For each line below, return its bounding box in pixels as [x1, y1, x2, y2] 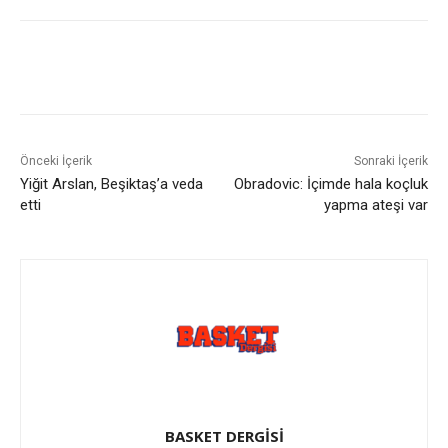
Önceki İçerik [20, 154, 92, 169]
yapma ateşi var [323, 196, 428, 215]
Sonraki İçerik [353, 154, 428, 169]
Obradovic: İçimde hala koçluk [233, 175, 428, 194]
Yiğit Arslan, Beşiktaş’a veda [20, 175, 203, 194]
